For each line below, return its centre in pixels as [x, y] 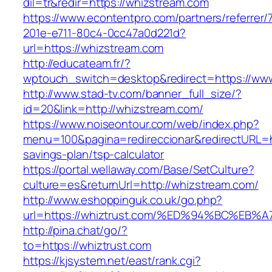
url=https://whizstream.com [93, 48]
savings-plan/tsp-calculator [94, 155]
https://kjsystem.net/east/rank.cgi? [112, 261]
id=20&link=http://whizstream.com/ [113, 109]
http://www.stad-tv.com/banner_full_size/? [132, 94]
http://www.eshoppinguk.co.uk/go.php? [123, 200]
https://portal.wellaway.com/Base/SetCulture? [139, 170]
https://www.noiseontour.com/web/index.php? [141, 124]
